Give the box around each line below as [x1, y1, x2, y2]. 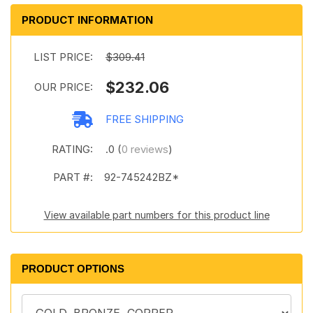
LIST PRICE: [34, 50, 93, 64]
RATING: [52, 143, 93, 156]
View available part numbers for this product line [43, 209, 270, 221]
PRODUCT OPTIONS [22, 263, 124, 275]
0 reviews [122, 143, 168, 156]
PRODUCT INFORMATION [22, 13, 153, 27]
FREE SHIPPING [105, 112, 184, 126]
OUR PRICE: [34, 80, 93, 94]
